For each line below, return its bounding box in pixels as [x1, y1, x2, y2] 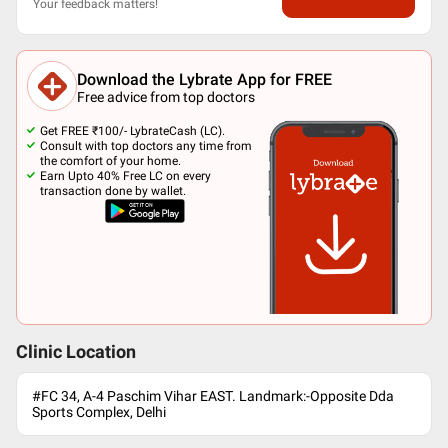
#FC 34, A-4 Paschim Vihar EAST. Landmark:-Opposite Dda [32, 388, 394, 404]
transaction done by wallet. [40, 184, 186, 198]
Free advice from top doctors [77, 88, 255, 105]
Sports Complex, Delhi [32, 404, 166, 420]
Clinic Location [16, 342, 136, 362]
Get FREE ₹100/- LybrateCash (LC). [40, 124, 225, 138]
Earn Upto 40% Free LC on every [40, 169, 211, 183]
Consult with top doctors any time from [40, 139, 252, 153]
